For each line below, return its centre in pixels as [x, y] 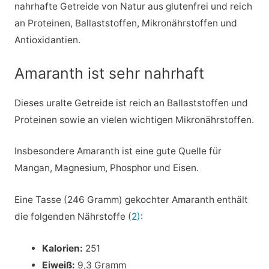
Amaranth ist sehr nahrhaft [109, 73]
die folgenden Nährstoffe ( [73, 217]
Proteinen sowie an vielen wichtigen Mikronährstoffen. [134, 119]
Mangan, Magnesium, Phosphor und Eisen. [106, 168]
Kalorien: [63, 248]
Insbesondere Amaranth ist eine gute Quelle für [118, 151]
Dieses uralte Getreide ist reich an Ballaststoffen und [131, 103]
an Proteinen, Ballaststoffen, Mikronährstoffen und [125, 23]
